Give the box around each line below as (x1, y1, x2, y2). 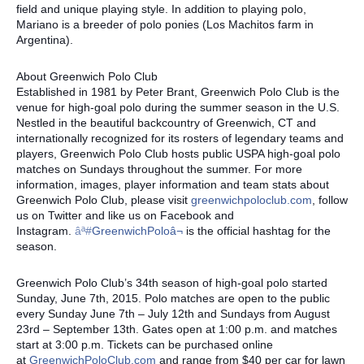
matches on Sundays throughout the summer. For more (16, 162, 302, 175)
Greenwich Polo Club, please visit (16, 193, 191, 206)
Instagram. (16, 223, 75, 237)
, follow (312, 193, 348, 206)
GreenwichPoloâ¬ (92, 223, 183, 237)
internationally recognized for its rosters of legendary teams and (16, 131, 344, 145)
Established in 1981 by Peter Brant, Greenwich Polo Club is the (16, 84, 340, 98)
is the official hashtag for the (183, 223, 331, 237)
